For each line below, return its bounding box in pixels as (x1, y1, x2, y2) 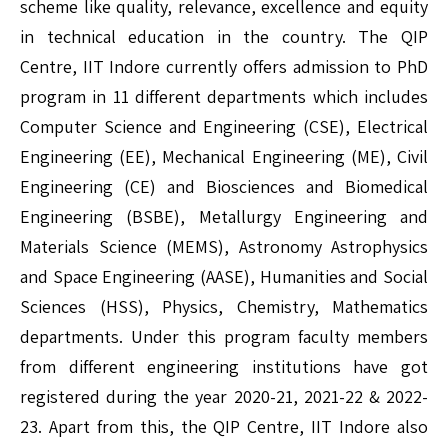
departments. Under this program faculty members (20, 325, 428, 349)
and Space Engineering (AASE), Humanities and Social (20, 265, 428, 289)
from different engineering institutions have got (20, 355, 428, 379)
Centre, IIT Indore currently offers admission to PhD (20, 55, 428, 79)
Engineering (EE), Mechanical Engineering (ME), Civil (20, 145, 428, 169)
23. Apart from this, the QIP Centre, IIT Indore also (20, 415, 428, 439)
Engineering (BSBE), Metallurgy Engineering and (20, 205, 428, 229)
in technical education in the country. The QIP (20, 25, 428, 49)
